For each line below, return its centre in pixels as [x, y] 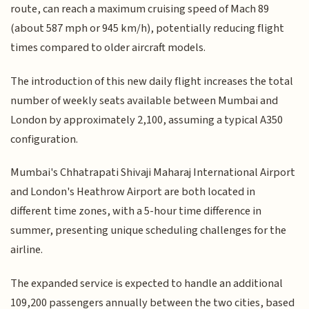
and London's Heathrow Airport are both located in [133, 192]
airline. [27, 250]
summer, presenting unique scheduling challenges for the [149, 231]
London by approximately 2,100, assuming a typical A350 [147, 120]
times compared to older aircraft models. [108, 48]
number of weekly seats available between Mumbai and [144, 100]
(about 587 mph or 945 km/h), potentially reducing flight [148, 29]
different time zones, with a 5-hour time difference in [136, 211]
